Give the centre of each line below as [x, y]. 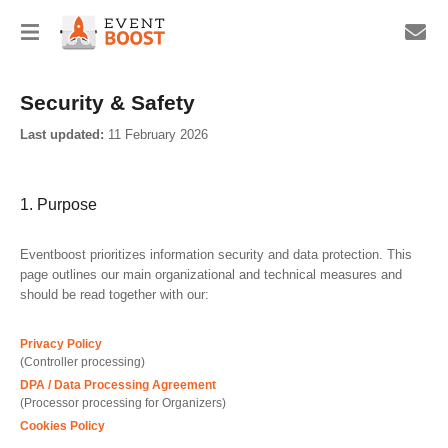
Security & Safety [107, 102]
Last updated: [62, 134]
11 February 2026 [156, 134]
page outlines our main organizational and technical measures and [211, 274]
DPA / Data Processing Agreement [118, 385]
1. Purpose [58, 204]
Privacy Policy [61, 344]
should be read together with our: [114, 294]
